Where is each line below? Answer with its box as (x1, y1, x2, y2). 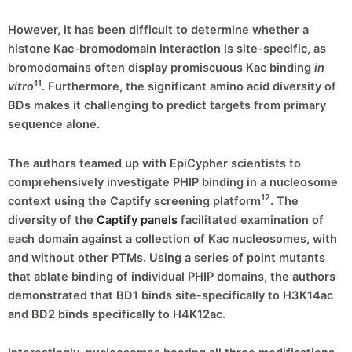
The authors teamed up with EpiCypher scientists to (8, 156, 301, 170)
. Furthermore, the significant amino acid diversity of (42, 79, 336, 94)
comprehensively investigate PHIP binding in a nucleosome (8, 174, 338, 189)
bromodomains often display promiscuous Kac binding (8, 60, 314, 75)
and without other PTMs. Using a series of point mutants (8, 250, 325, 265)
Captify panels (97, 212, 178, 227)
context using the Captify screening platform (8, 193, 261, 208)
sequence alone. (8, 117, 100, 132)
